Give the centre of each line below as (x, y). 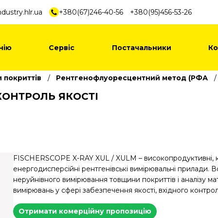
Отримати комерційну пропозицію (85, 211)
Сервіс (62, 47)
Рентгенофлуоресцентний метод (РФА (132, 78)
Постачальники (141, 47)
